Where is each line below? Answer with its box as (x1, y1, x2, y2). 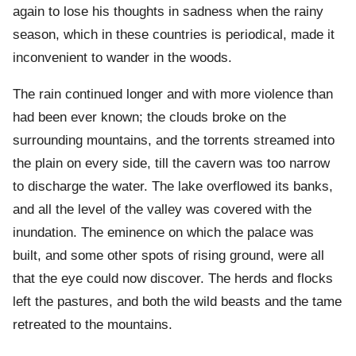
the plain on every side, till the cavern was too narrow (13, 156, 330, 172)
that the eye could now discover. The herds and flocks (13, 271, 333, 287)
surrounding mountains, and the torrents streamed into (13, 133, 335, 149)
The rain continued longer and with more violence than (13, 87, 333, 103)
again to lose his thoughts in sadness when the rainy (13, 4, 323, 20)
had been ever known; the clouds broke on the (13, 110, 286, 126)
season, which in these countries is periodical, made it (13, 27, 335, 43)
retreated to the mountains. (13, 317, 172, 333)
